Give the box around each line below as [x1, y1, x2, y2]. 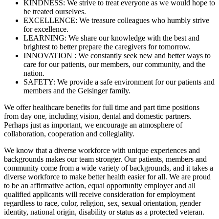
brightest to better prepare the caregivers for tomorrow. [23, 42, 191, 51]
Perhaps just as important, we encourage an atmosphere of [4, 120, 182, 129]
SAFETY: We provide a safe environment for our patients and [23, 77, 215, 86]
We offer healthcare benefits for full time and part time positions [4, 103, 199, 111]
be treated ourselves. [23, 7, 86, 16]
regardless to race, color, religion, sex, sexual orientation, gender [4, 198, 201, 207]
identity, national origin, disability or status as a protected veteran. [4, 207, 204, 216]
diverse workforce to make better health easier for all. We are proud [4, 172, 211, 181]
